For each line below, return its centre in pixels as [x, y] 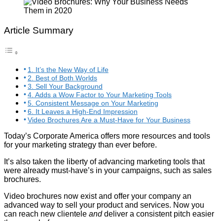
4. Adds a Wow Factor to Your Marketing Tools [99, 94]
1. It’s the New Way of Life [68, 69]
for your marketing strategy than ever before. [80, 145]
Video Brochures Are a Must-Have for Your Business [109, 120]
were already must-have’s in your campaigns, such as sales [108, 170]
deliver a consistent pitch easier [158, 214]
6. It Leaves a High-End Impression [82, 111]
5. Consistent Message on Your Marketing [93, 103]
